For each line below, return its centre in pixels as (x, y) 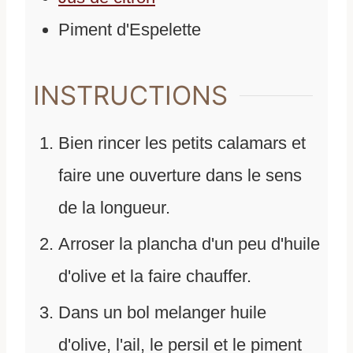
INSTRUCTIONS (130, 96)
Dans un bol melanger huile (162, 312)
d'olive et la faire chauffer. (155, 276)
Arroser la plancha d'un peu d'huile (189, 243)
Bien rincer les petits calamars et (182, 143)
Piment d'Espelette (130, 30)
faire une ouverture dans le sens (180, 175)
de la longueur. (114, 207)
